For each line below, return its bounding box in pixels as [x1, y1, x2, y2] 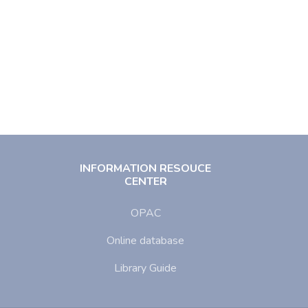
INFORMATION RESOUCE [80, 161, 212, 176]
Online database [107, 233, 185, 248]
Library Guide [114, 261, 177, 276]
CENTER [124, 174, 167, 189]
